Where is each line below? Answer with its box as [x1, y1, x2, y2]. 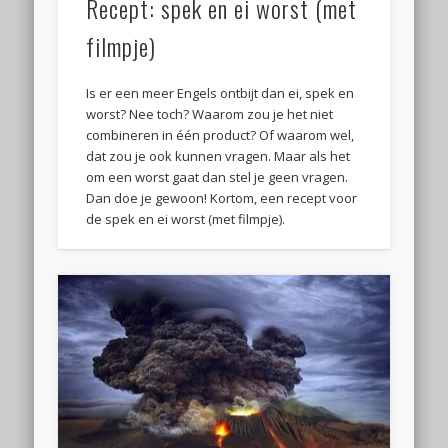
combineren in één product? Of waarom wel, [86, 126, 355, 145]
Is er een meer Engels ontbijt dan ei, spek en [86, 84, 355, 103]
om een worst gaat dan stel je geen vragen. [86, 168, 349, 187]
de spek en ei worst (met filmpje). [86, 210, 286, 229]
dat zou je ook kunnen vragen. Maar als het [86, 147, 351, 166]
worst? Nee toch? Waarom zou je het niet [86, 105, 334, 124]
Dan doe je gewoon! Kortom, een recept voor [86, 189, 358, 208]
